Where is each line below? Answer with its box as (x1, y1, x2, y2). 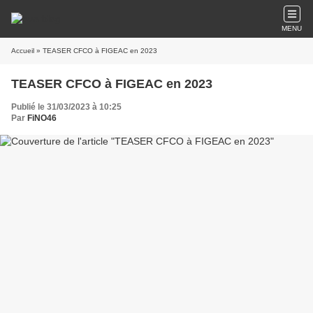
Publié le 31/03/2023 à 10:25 (11, 102, 122, 112)
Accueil (11, 47, 34, 54)
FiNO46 (27, 113, 57, 123)
